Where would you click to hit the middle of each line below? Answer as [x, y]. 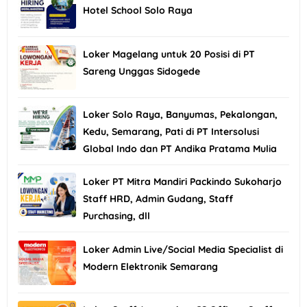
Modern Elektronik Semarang [150, 266]
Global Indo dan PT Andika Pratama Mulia [180, 148]
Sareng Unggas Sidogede [142, 71]
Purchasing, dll [116, 216]
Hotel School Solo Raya [138, 11]
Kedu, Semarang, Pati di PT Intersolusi [171, 131]
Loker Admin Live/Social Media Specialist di [183, 249]
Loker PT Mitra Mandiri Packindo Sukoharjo [182, 182]
